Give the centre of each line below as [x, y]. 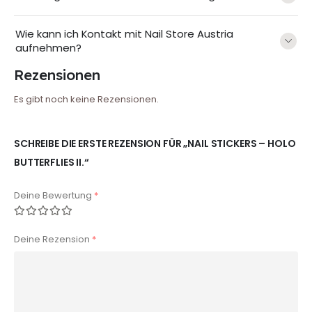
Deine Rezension [53, 240]
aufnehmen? [48, 48]
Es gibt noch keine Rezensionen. [86, 99]
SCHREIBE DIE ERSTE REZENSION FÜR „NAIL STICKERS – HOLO [155, 144]
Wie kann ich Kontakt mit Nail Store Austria [124, 34]
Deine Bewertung [54, 196]
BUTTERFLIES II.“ [52, 163]
